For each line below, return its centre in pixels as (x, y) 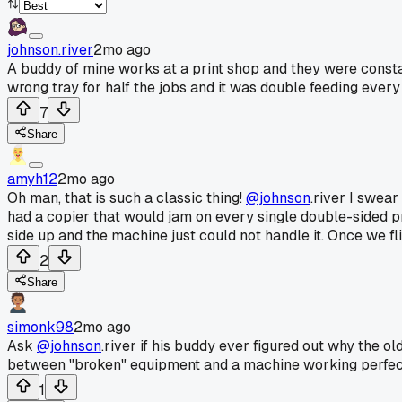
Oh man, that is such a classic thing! (127, 197)
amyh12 (32, 179)
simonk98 (40, 327)
